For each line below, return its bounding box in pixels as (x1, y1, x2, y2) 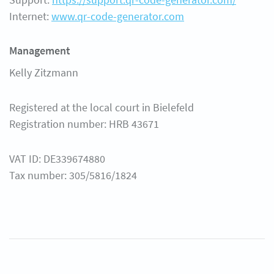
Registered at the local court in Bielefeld (9, 100, 194, 114)
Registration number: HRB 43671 (9, 117, 159, 131)
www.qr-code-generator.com (51, 9, 184, 23)
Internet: (9, 9, 51, 23)
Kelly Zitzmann (9, 65, 78, 80)
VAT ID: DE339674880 (9, 152, 105, 166)
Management (9, 43, 70, 57)
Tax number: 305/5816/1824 (9, 168, 137, 182)
